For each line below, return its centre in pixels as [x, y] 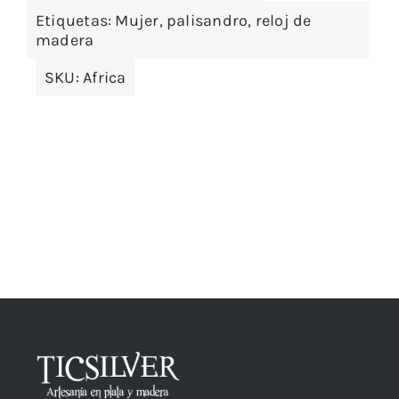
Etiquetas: [75, 21]
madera [65, 41]
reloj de [283, 21]
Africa [105, 78]
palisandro [208, 21]
